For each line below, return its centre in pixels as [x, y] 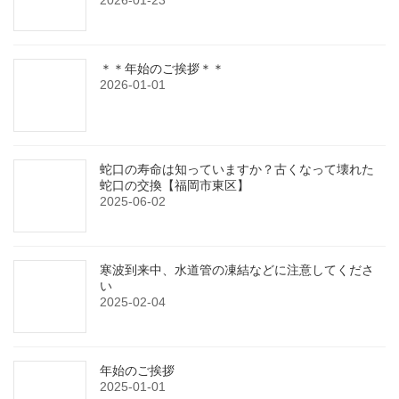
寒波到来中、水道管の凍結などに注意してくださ [237, 270]
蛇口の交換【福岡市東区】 [175, 186]
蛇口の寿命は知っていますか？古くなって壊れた [237, 170]
